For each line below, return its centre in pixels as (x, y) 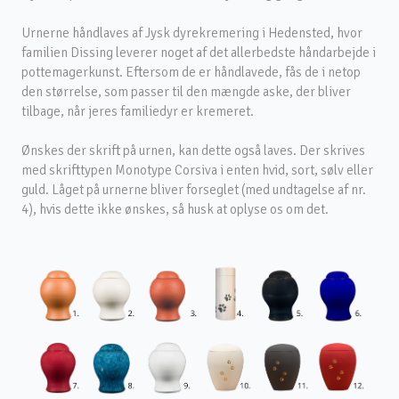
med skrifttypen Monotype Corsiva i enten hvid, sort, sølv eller (197, 170)
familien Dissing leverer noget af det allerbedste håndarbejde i (199, 53)
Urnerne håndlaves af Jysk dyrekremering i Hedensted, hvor (192, 33)
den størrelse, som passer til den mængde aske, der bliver (186, 92)
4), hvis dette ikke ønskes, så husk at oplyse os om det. (175, 209)
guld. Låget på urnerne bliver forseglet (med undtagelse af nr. (194, 190)
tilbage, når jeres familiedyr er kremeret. (138, 111)
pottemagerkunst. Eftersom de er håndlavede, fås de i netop (191, 72)
